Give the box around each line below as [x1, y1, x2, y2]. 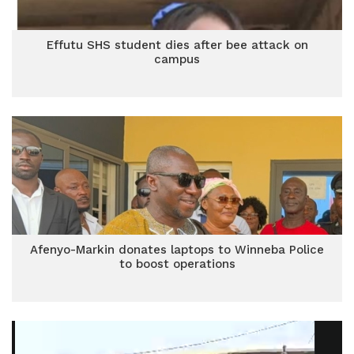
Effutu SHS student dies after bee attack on [46, 38, 308, 52]
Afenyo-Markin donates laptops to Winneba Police [30, 243, 324, 257]
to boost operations [119, 257, 235, 271]
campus [154, 52, 200, 66]
